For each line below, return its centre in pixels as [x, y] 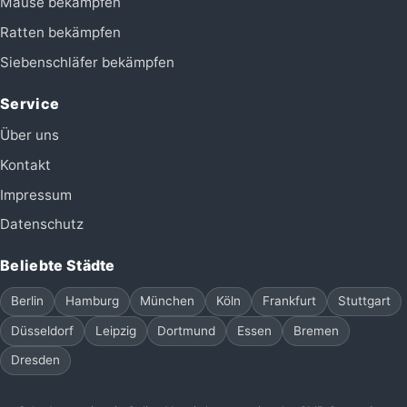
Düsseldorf [42, 330]
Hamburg [92, 301]
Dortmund [187, 330]
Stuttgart [364, 301]
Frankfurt [289, 301]
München [168, 301]
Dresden [35, 360]
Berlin [27, 301]
